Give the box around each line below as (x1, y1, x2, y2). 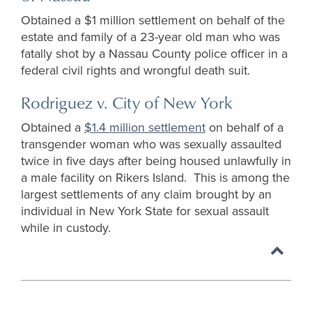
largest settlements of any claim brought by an (21, 187, 272, 203)
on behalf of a (205, 120, 283, 136)
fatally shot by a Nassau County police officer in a (21, 46, 288, 62)
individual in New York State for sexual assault (21, 203, 269, 219)
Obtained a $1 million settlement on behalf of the (21, 13, 285, 29)
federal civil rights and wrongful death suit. (21, 63, 250, 79)
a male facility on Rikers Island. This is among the (21, 170, 290, 186)
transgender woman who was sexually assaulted (21, 136, 281, 153)
